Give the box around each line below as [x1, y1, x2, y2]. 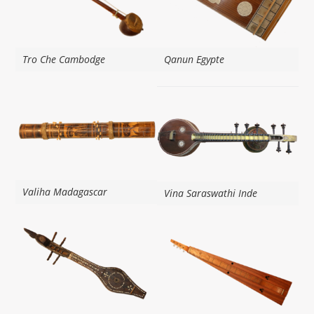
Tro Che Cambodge [22, 53, 106, 67]
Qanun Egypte [164, 53, 224, 67]
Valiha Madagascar [22, 185, 108, 199]
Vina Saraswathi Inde [164, 186, 257, 200]
